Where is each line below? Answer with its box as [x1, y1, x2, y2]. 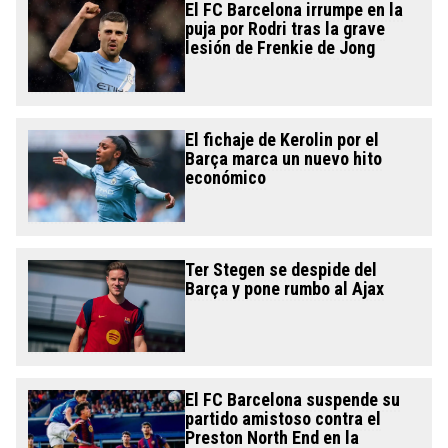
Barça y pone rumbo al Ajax [184, 278, 384, 300]
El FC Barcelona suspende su [184, 389, 400, 411]
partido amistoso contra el [184, 408, 381, 430]
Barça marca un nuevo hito [184, 148, 382, 170]
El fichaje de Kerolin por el [184, 129, 379, 151]
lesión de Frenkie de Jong [184, 37, 375, 59]
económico [184, 167, 266, 189]
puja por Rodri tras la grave [184, 18, 385, 40]
